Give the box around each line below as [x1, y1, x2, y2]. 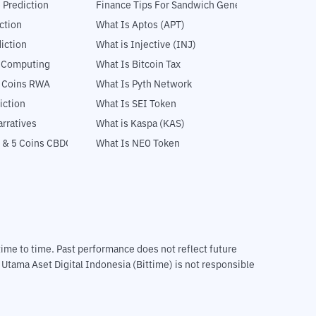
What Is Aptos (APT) [96, 20, 185, 31]
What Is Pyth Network [96, 80, 192, 90]
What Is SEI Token [96, 99, 176, 110]
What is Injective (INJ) [96, 40, 196, 51]
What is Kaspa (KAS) [96, 119, 185, 130]
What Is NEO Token [96, 139, 180, 150]
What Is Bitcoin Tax [96, 60, 181, 71]
